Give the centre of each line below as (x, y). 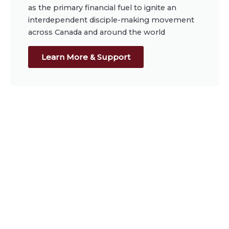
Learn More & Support (86, 57)
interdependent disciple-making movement (111, 20)
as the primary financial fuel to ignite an (102, 7)
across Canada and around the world (97, 32)
